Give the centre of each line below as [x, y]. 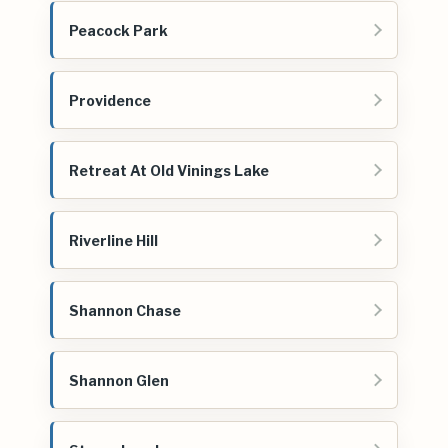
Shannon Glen [119, 380]
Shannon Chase [125, 310]
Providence [110, 100]
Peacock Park [118, 30]
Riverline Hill [113, 240]
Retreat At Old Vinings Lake [169, 170]
